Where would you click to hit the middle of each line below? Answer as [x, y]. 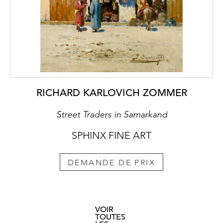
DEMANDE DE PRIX [111, 162]
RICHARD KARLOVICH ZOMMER [111, 93]
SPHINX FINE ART [111, 136]
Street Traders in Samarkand [111, 115]
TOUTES [110, 217]
